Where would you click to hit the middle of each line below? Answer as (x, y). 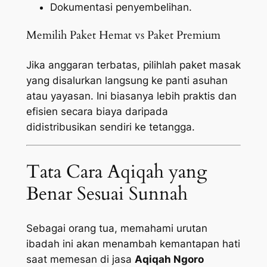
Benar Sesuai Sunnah (107, 194)
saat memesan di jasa (80, 260)
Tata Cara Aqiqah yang (116, 172)
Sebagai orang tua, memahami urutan (117, 229)
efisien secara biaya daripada (97, 111)
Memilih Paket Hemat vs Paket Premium (123, 36)
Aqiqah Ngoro (169, 260)
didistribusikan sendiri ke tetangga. (110, 127)
